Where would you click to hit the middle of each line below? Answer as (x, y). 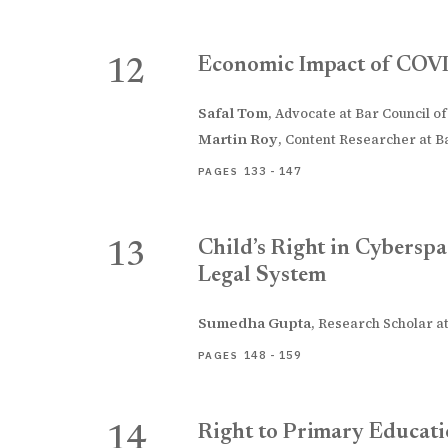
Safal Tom (233, 113)
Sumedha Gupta (254, 323)
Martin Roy (238, 139)
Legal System (262, 276)
